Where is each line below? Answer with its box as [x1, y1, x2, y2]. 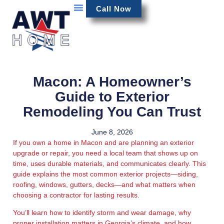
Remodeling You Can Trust [23, 104, 201, 120]
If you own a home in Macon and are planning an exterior [12, 138, 194, 147]
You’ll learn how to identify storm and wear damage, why [12, 208, 191, 217]
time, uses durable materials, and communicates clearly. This [12, 159, 206, 168]
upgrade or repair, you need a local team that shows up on [12, 149, 198, 157]
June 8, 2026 [91, 128, 133, 136]
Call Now [96, 4, 131, 13]
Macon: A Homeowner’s [32, 74, 191, 90]
